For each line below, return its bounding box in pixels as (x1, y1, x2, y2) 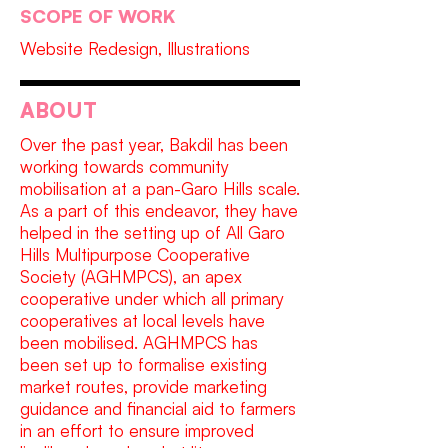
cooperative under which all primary (20, 288, 284, 309)
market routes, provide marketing (20, 376, 267, 397)
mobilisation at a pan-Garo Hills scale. (20, 178, 300, 199)
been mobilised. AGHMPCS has (20, 332, 258, 353)
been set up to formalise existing (20, 354, 267, 375)
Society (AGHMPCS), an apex (20, 266, 242, 287)
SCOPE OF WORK (20, 5, 175, 27)
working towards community (20, 156, 229, 177)
